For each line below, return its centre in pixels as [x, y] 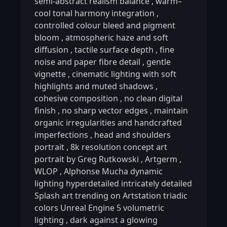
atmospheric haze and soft [116, 38]
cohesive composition [77, 99]
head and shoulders [131, 135]
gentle [158, 62]
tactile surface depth [114, 50]
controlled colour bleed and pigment [105, 26]
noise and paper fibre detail [88, 62]
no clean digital [152, 99]
